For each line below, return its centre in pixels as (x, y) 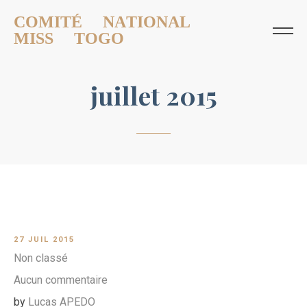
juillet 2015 (153, 95)
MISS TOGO (69, 38)
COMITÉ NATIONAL (102, 22)
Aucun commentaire (61, 280)
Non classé (41, 258)
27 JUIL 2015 (44, 239)
